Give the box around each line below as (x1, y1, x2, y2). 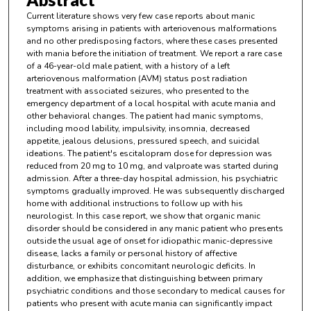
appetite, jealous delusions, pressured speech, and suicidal (26, 135, 260, 147)
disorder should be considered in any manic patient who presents (26, 223, 283, 235)
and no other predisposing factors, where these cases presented (26, 35, 278, 47)
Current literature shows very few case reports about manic (26, 10, 255, 22)
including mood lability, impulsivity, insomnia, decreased (26, 123, 250, 135)
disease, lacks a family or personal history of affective (26, 248, 237, 260)
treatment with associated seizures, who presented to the (26, 85, 249, 97)
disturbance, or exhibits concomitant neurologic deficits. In (26, 260, 255, 272)
